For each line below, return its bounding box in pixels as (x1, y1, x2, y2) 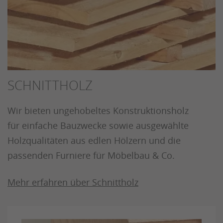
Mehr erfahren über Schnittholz (7, 176, 138, 189)
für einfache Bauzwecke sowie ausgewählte (7, 119, 189, 132)
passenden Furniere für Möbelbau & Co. (7, 149, 175, 162)
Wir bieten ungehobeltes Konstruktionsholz (7, 105, 189, 117)
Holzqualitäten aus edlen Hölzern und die (7, 134, 181, 147)
